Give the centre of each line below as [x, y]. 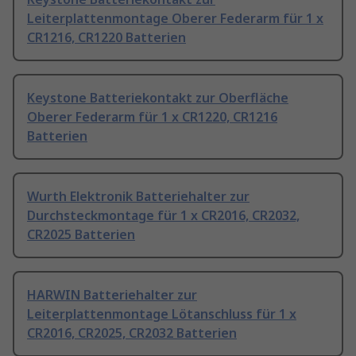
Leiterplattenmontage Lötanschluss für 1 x [162, 314]
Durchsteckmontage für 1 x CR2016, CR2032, [163, 216]
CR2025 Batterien [81, 235]
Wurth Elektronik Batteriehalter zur [138, 197]
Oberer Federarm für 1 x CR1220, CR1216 [152, 117]
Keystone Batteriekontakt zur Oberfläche [158, 98]
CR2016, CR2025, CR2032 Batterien [132, 333]
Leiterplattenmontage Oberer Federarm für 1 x [175, 19]
